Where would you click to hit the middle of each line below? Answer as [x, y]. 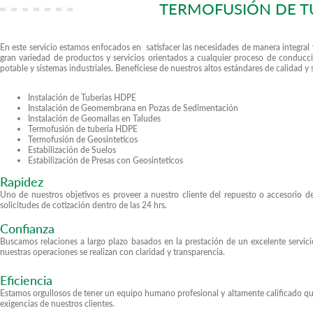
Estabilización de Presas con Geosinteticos [105, 161]
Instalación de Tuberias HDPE [82, 98]
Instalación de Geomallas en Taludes [94, 119]
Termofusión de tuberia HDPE [83, 129]
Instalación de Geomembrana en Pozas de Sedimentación [133, 108]
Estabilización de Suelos [72, 150]
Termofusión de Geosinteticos [83, 140]
